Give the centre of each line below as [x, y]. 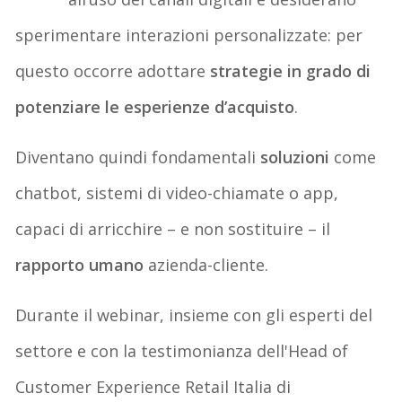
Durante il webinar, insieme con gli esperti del [194, 315]
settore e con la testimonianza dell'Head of [182, 350]
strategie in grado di [291, 70]
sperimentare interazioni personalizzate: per [189, 35]
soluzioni [295, 157]
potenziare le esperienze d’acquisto [155, 106]
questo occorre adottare [113, 70]
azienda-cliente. [209, 264]
